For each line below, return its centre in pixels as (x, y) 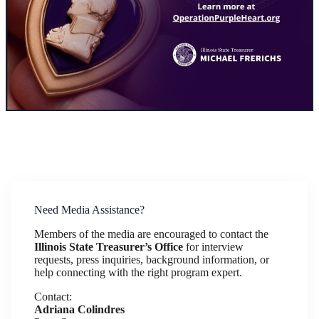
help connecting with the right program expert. (138, 272)
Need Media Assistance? (89, 209)
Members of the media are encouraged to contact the (151, 234)
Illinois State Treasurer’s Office (109, 246)
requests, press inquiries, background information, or (152, 259)
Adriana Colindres (79, 309)
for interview (213, 246)
